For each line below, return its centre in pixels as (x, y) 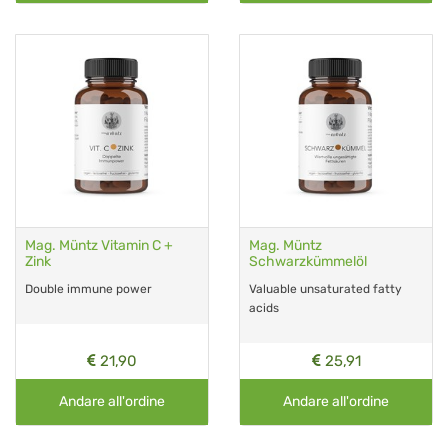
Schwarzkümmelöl (308, 261)
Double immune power (88, 288)
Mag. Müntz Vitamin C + (99, 245)
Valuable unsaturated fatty (325, 288)
